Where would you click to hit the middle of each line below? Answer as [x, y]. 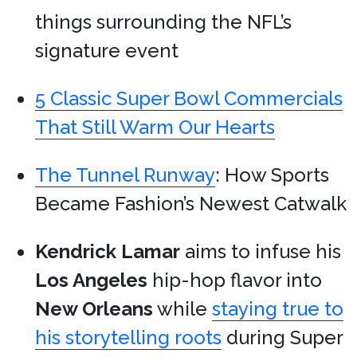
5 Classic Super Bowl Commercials [189, 98]
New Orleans [94, 309]
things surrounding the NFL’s [163, 22]
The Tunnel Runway [125, 175]
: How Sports [272, 175]
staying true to [278, 309]
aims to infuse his [261, 251]
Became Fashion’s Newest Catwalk [191, 204]
